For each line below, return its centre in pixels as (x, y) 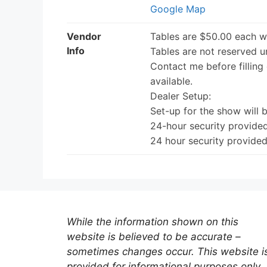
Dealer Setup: (181, 96)
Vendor (84, 36)
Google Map (178, 9)
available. (171, 81)
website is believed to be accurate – (154, 236)
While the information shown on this (153, 221)
